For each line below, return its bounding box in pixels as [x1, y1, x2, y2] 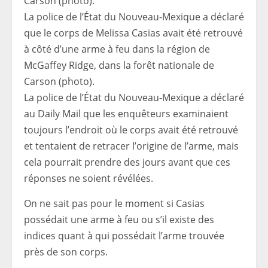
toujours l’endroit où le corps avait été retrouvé [24, 123, 238, 136]
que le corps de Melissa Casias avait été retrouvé [24, 26, 243, 39]
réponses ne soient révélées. [24, 172, 153, 185]
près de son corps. [24, 245, 108, 258]
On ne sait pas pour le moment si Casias [24, 197, 205, 210]
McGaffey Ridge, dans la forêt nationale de [24, 59, 214, 72]
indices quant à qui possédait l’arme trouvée [24, 229, 224, 242]
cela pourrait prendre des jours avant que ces [24, 156, 230, 169]
